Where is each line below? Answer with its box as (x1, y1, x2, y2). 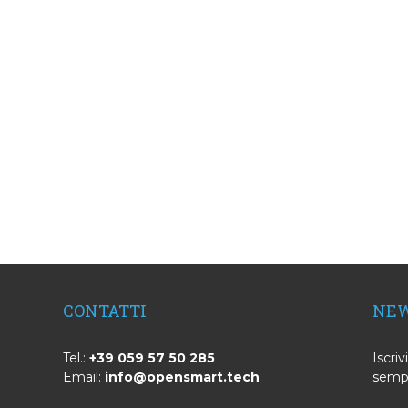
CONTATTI (63, 299, 147, 321)
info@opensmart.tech (105, 368, 260, 385)
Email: (63, 368, 105, 385)
